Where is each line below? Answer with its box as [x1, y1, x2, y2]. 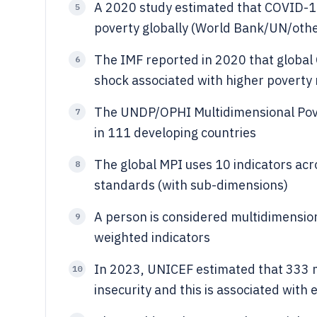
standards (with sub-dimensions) [94, 177, 288, 193]
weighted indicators [94, 229, 210, 246]
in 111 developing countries [94, 125, 256, 141]
